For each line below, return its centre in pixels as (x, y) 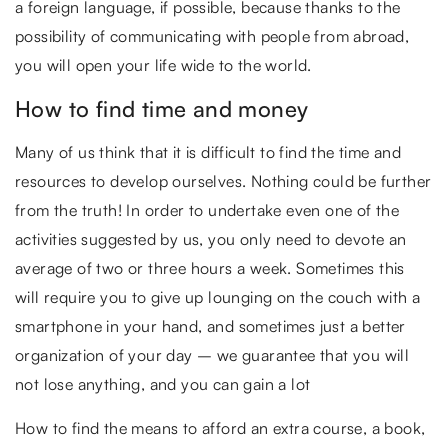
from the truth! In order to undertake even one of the (207, 209)
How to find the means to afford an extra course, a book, (220, 427)
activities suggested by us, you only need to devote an (211, 238)
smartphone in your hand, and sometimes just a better (210, 325)
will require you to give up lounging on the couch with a (218, 296)
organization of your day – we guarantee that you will (212, 354)
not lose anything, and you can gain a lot (163, 383)
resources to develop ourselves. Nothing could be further (223, 180)
